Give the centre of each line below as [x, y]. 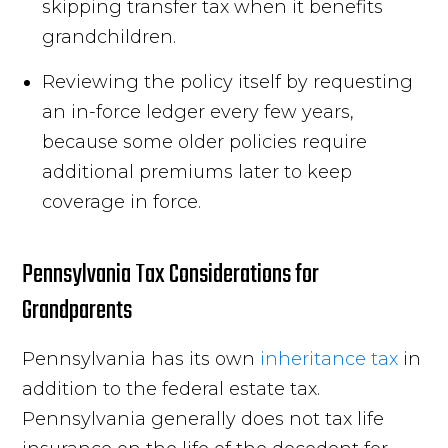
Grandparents [77, 310]
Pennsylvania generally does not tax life [203, 418]
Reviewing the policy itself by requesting [228, 81]
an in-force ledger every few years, [198, 111]
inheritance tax [329, 358]
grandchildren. [109, 36]
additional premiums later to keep [197, 171]
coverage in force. [122, 201]
